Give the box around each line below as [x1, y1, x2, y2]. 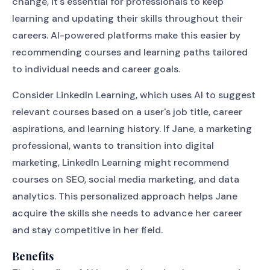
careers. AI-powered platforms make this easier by [12, 29, 240, 42]
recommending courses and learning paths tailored [12, 46, 248, 58]
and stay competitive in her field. [12, 224, 163, 236]
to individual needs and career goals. [12, 63, 180, 75]
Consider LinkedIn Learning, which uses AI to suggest [12, 89, 256, 101]
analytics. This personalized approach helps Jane [12, 190, 237, 202]
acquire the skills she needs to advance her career [12, 207, 242, 219]
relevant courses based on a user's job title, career [12, 105, 242, 118]
